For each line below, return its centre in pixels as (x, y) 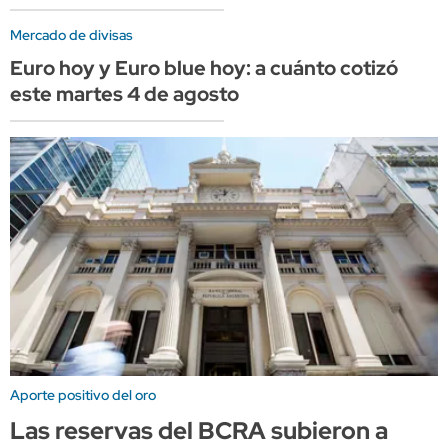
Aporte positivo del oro (83, 395)
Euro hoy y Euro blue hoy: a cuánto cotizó (204, 67)
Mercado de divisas (71, 34)
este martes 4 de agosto (124, 93)
